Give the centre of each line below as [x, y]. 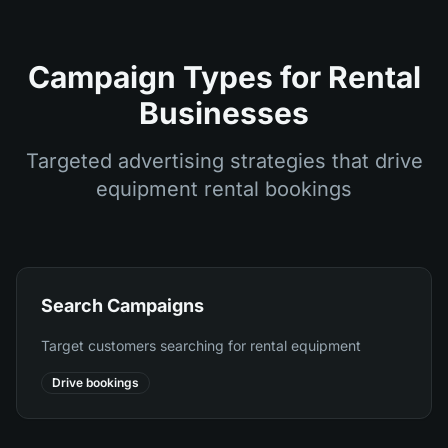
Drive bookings [95, 382]
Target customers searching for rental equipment [201, 345]
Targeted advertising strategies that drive [224, 161]
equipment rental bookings [224, 189]
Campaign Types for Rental [224, 77]
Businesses [224, 113]
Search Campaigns [122, 305]
